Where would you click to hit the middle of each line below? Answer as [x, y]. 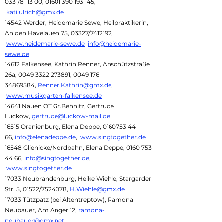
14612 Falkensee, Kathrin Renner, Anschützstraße [77, 64]
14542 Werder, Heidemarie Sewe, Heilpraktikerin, [77, 23]
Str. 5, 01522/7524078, [37, 189]
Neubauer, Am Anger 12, [42, 210]
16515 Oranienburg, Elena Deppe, [54, 127]
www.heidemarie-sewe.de [46, 43]
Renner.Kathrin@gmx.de [75, 85]
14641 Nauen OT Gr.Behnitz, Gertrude [59, 106]
